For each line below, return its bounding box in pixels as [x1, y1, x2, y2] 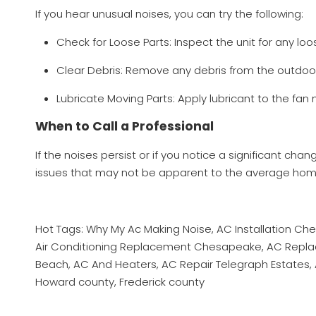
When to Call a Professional [35, 118, 214, 135]
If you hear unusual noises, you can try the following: [35, 6, 303, 22]
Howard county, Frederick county [35, 274, 205, 290]
